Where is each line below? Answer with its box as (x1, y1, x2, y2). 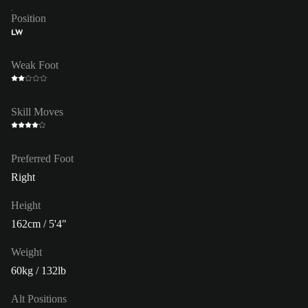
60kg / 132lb (11, 264, 66, 276)
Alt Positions (11, 292, 67, 305)
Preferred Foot (11, 152, 74, 164)
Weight (11, 245, 42, 258)
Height (11, 199, 41, 211)
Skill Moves (11, 105, 63, 118)
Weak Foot (11, 58, 58, 71)
